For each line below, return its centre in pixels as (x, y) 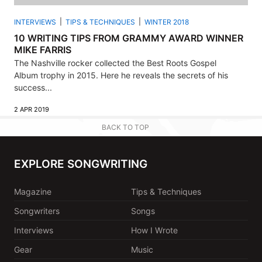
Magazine (33, 191)
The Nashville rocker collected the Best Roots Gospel (115, 63)
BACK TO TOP (125, 127)
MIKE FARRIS (43, 49)
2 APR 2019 (32, 109)
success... (33, 87)
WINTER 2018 (167, 22)
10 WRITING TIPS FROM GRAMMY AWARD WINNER (129, 38)
